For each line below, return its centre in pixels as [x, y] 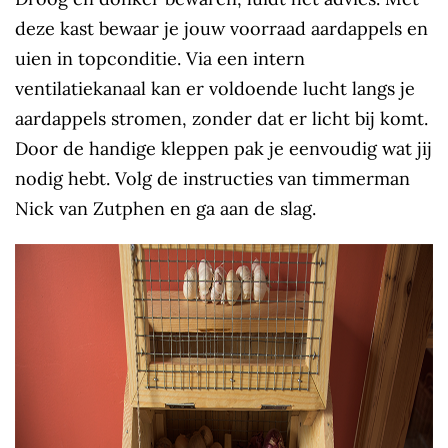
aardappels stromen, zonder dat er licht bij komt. [221, 119]
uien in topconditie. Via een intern [160, 59]
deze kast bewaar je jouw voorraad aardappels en [221, 29]
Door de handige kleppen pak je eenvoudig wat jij [223, 149]
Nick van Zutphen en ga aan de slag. [165, 209]
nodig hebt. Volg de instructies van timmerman [212, 179]
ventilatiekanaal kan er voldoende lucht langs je [215, 89]
